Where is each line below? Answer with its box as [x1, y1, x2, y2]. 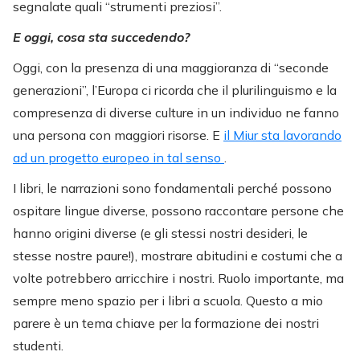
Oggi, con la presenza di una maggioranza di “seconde [13, 59, 329, 76]
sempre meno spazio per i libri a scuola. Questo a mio [13, 292, 323, 309]
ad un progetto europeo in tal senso [13, 149, 224, 166]
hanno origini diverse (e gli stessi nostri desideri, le [13, 225, 308, 242]
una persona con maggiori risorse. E [13, 127, 223, 144]
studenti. [13, 337, 63, 354]
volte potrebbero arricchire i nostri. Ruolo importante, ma [13, 270, 344, 287]
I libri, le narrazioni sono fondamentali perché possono [13, 180, 332, 197]
